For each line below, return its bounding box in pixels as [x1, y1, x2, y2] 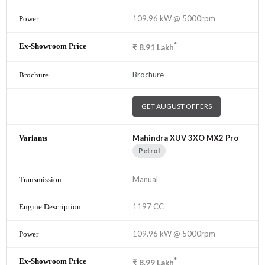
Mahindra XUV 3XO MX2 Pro [132, 133, 238, 143]
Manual [132, 174, 158, 185]
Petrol [138, 146, 160, 156]
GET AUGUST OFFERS [141, 102, 212, 111]
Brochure [132, 70, 164, 80]
